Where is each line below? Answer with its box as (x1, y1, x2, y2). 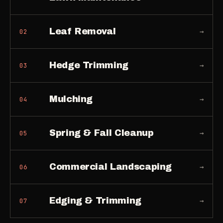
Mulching (49, 94, 93, 104)
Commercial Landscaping (49, 162, 172, 172)
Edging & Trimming (49, 196, 141, 206)
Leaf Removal (49, 26, 116, 36)
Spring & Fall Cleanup (49, 128, 154, 138)
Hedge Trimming (49, 60, 128, 70)
